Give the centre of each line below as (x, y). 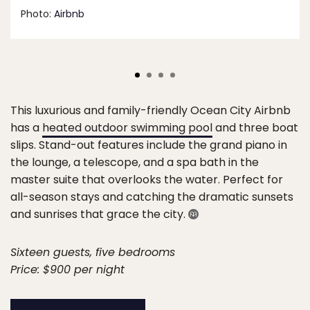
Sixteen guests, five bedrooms (93, 253)
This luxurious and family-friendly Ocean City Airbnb (151, 111)
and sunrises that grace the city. (99, 215)
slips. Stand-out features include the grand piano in (149, 145)
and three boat (255, 128)
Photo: (37, 14)
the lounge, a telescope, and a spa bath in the (135, 163)
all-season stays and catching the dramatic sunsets (152, 197)
